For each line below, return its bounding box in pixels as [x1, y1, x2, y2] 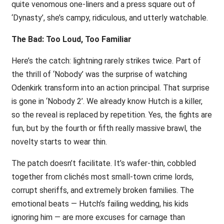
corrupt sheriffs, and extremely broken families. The [11, 185, 194, 195]
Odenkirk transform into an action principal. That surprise [11, 83, 209, 93]
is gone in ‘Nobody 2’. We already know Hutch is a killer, [11, 96, 202, 106]
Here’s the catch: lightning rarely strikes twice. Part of [11, 56, 201, 66]
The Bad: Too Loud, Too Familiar [11, 34, 131, 44]
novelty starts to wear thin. [11, 137, 107, 147]
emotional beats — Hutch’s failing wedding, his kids [11, 199, 188, 209]
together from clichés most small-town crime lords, [11, 172, 193, 182]
